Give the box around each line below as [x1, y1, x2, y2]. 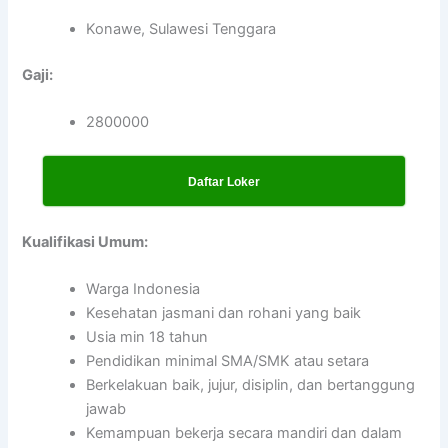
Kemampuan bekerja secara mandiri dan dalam [86, 423, 403, 442]
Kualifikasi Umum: [22, 232, 149, 251]
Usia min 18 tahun [86, 327, 209, 346]
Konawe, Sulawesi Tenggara [86, 20, 277, 39]
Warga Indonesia [86, 279, 201, 298]
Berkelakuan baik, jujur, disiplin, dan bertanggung [86, 375, 416, 394]
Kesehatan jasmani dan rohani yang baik [86, 303, 362, 322]
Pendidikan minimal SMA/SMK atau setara [86, 351, 370, 370]
